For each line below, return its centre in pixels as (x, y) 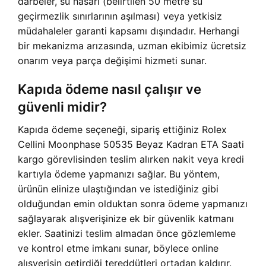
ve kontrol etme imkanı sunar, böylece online (118, 248)
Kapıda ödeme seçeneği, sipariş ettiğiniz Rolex (122, 130)
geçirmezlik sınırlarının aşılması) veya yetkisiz (120, 16)
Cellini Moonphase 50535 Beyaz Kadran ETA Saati (131, 145)
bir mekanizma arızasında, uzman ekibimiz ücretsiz (132, 46)
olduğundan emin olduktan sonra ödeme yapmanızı (133, 204)
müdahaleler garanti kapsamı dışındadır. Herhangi (129, 31)
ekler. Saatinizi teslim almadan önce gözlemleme (127, 234)
